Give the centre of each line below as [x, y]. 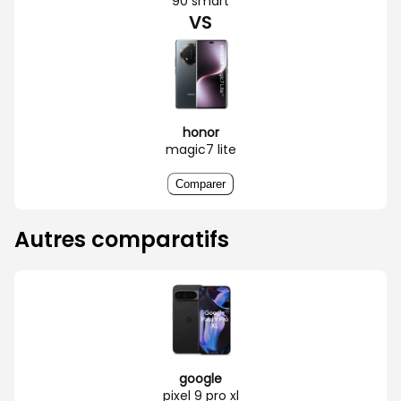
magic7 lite [200, 149]
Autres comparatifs [122, 239]
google [200, 378]
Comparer [200, 183]
